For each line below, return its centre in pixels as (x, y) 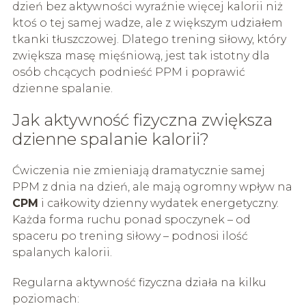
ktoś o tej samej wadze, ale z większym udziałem (147, 23)
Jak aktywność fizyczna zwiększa (142, 120)
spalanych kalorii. (62, 252)
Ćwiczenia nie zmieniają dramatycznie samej (138, 170)
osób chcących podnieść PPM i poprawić (128, 72)
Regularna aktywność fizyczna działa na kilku (139, 282)
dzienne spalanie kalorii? (110, 139)
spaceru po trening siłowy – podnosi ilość (130, 236)
